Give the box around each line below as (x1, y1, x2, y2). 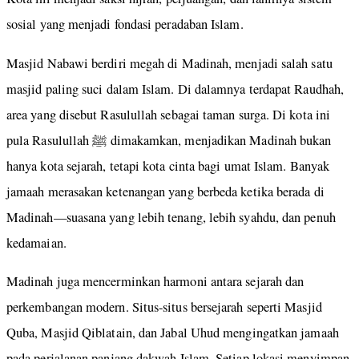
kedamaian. (6, 233, 67, 252)
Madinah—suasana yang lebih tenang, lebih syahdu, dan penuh (6, 208, 336, 226)
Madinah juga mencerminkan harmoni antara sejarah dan (6, 272, 305, 291)
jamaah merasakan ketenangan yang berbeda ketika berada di (6, 182, 325, 200)
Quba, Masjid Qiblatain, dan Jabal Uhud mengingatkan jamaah (6, 324, 339, 342)
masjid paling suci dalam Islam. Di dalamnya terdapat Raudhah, (6, 79, 345, 98)
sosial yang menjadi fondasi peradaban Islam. (6, 15, 244, 34)
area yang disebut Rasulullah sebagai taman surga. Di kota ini (6, 105, 331, 123)
